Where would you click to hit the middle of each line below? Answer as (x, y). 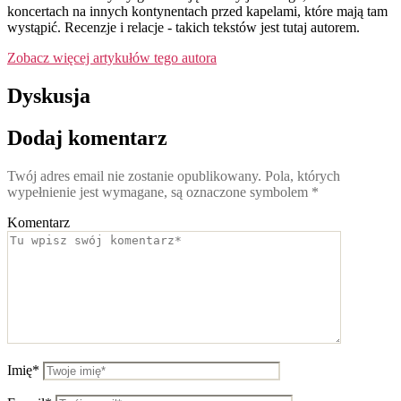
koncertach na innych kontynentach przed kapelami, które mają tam (197, 11)
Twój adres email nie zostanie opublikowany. (134, 175)
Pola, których (301, 175)
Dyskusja (49, 95)
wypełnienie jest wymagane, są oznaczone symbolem (159, 192)
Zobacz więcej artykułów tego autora (112, 57)
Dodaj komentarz (87, 137)
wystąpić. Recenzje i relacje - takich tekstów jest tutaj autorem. (183, 27)
